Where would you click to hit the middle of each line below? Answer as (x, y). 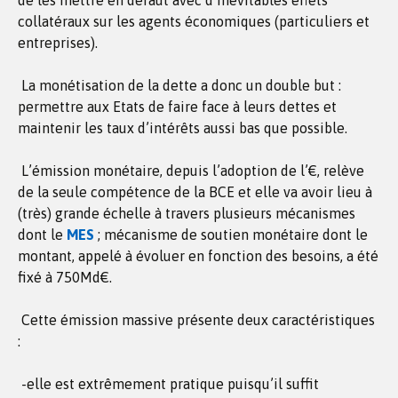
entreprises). (58, 43)
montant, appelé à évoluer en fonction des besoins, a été (198, 256)
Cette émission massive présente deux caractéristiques (196, 320)
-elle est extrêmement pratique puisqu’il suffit (168, 384)
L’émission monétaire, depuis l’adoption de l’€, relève (191, 171)
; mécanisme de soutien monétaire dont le (231, 235)
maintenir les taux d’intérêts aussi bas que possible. (183, 128)
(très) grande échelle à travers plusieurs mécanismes (187, 213)
